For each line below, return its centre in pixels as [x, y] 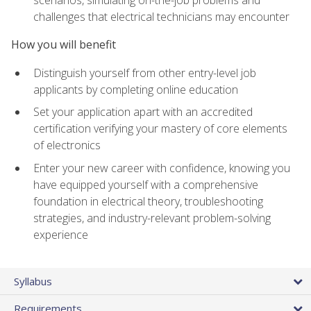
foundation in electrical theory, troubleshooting [148, 201]
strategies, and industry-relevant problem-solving [152, 218]
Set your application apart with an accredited [143, 112]
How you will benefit [64, 45]
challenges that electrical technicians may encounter [161, 17]
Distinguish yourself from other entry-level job [145, 73]
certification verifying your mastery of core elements [160, 129]
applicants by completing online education [136, 89]
